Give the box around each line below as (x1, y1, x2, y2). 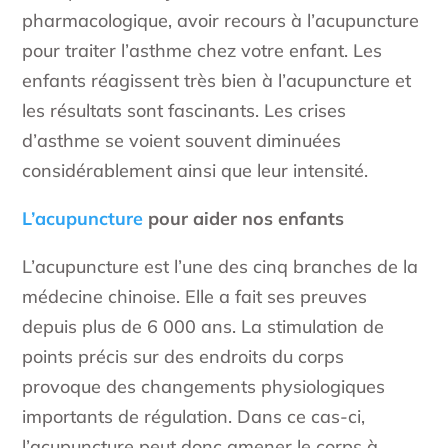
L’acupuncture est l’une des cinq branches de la (22, 255, 419, 279)
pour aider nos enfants (143, 207, 345, 231)
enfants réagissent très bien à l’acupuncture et (22, 69, 412, 93)
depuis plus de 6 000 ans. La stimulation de (22, 315, 385, 339)
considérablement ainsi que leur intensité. (22, 159, 369, 183)
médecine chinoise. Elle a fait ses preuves (22, 285, 368, 309)
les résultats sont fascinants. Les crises (22, 99, 347, 123)
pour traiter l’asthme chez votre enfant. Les (22, 39, 383, 63)
